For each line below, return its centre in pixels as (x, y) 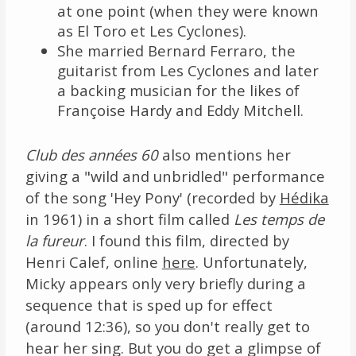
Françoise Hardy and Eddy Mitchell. (180, 110)
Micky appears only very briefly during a (165, 283)
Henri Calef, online (93, 261)
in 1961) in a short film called (129, 219)
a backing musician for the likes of (178, 90)
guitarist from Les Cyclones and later (188, 70)
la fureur (54, 240)
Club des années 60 (91, 154)
